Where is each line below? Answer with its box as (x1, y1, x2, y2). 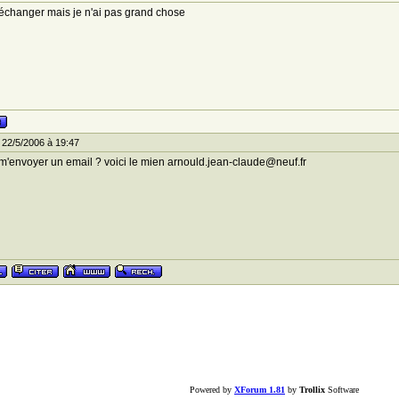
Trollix (299, 385, 325, 395)
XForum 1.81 (234, 385, 285, 395)
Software (325, 385, 359, 395)
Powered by (190, 385, 234, 395)
